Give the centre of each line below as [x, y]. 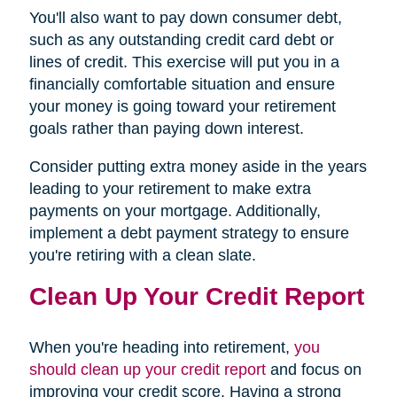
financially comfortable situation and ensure [182, 84]
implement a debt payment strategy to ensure [189, 233]
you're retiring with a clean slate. [142, 255]
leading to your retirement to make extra [170, 188]
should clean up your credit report [147, 369]
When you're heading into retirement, [161, 347]
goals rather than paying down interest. [166, 128]
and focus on [313, 369]
